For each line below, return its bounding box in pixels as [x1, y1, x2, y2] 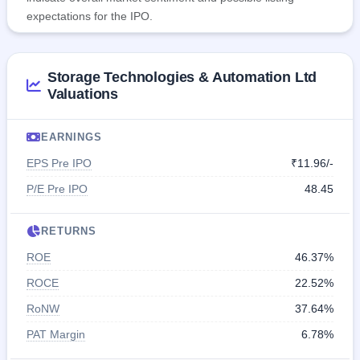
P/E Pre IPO [27, 182, 88, 196]
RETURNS [41, 225, 97, 238]
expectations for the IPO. [27, 10, 153, 23]
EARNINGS [41, 131, 103, 144]
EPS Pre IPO [27, 157, 92, 170]
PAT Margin [27, 328, 85, 342]
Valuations [47, 86, 119, 103]
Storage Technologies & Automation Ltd [47, 69, 317, 86]
